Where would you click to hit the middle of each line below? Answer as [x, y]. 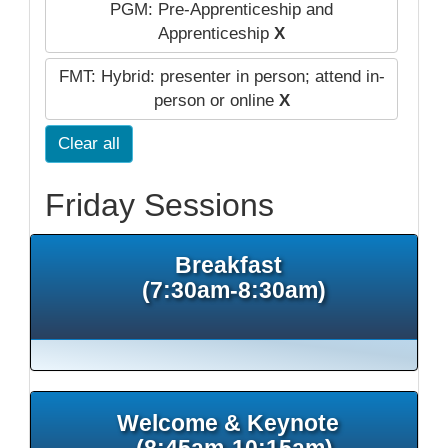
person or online [216, 100]
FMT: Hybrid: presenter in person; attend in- [221, 76]
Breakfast [234, 264]
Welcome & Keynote [234, 422]
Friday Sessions [159, 204]
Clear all [88, 143]
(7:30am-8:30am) [234, 289]
